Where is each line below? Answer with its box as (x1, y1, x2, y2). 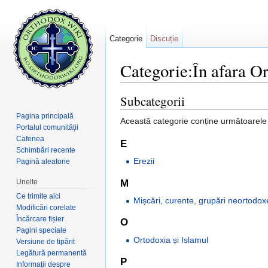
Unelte (16, 177, 38, 186)
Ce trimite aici (16, 191, 61, 200)
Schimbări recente (16, 145, 76, 154)
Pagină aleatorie (16, 157, 71, 166)
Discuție (150, 34, 179, 43)
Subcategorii (120, 92, 185, 109)
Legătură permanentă (16, 248, 87, 257)
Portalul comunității (16, 123, 79, 132)
